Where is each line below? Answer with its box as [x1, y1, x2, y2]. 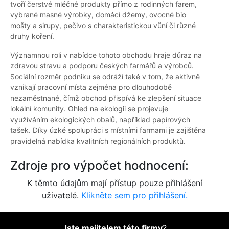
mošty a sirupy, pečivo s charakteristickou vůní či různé [10, 21, 196, 30]
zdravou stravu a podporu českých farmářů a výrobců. [10, 61, 194, 71]
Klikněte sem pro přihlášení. [81, 190, 188, 201]
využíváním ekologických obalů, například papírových [10, 115, 190, 124]
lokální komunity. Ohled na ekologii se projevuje [10, 104, 168, 113]
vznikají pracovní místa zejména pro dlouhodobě [10, 83, 172, 92]
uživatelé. [41, 190, 81, 201]
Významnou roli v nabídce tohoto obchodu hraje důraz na [10, 51, 202, 60]
